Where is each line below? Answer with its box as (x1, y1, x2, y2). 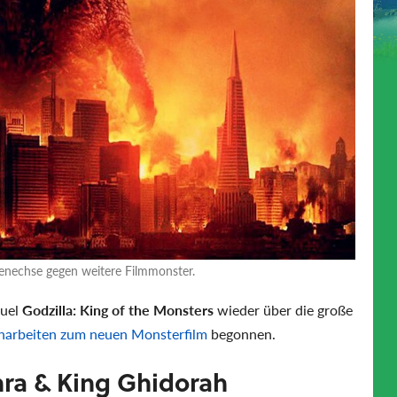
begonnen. (207, 323, 276, 344)
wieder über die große (214, 299, 353, 320)
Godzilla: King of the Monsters (22, 299, 214, 320)
